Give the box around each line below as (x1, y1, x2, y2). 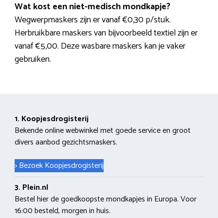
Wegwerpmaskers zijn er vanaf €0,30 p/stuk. (15, 13, 171, 28)
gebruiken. (15, 52, 51, 67)
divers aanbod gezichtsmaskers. (15, 136, 117, 149)
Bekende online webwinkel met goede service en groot (15, 124, 191, 138)
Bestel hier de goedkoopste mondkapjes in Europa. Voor (15, 193, 197, 206)
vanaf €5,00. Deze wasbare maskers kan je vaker (15, 39, 185, 54)
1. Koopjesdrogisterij (15, 112, 89, 126)
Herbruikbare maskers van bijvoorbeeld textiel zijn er (15, 26, 198, 41)
